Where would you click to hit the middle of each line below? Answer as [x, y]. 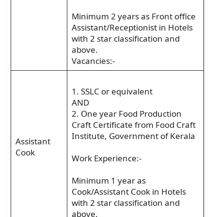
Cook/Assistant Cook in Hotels [129, 191]
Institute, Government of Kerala [133, 136]
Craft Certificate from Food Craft [133, 124]
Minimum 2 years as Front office [133, 16]
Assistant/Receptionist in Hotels [132, 27]
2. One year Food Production [126, 113]
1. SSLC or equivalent [112, 91]
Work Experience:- [106, 158]
